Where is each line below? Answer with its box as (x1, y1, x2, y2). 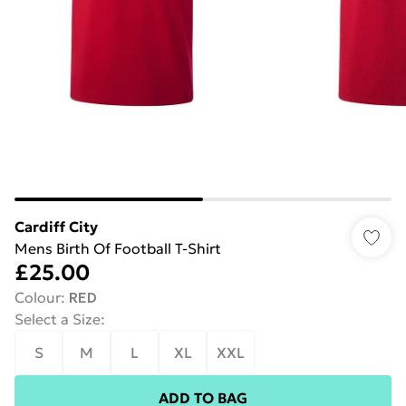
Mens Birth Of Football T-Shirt (14, 239, 221, 257)
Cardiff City (14, 217, 98, 236)
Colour (14, 288, 61, 306)
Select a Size (14, 310, 101, 328)
